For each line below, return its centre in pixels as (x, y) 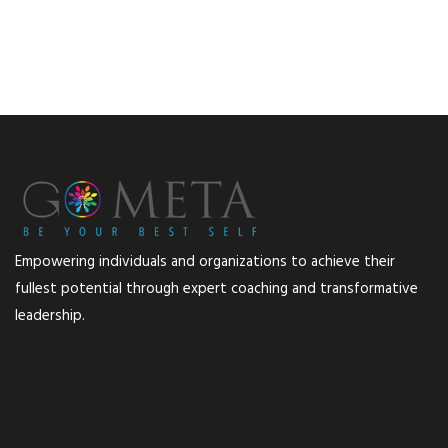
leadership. (50, 316)
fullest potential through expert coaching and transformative (216, 289)
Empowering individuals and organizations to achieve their (205, 262)
